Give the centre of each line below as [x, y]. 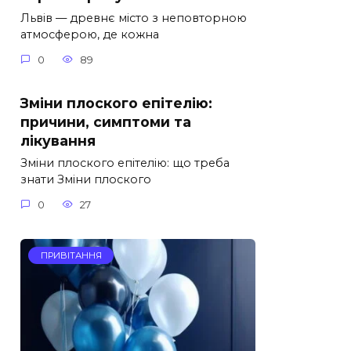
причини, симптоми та [106, 121]
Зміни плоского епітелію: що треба [125, 163]
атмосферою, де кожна [90, 35]
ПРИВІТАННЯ [71, 256]
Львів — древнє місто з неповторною [134, 18]
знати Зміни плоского [86, 180]
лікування [58, 140]
